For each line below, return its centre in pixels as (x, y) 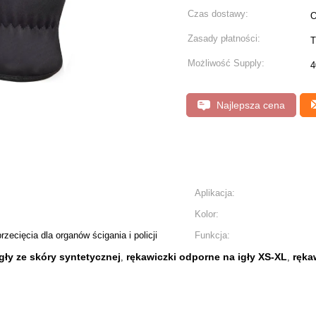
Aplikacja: (215, 193)
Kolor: (207, 214)
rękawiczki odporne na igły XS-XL (207, 257)
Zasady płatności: (224, 38)
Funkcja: (212, 235)
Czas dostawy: (218, 14)
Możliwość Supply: (226, 63)
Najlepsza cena (249, 105)
